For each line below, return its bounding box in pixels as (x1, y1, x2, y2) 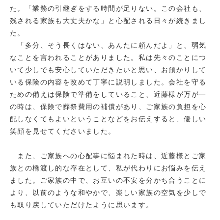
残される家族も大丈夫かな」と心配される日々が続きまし (10, 17, 207, 25)
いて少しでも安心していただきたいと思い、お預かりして (10, 66, 207, 74)
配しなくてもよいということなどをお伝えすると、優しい (10, 115, 207, 123)
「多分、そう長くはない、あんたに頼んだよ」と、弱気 (10, 41, 207, 49)
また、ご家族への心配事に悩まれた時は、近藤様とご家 (10, 152, 207, 160)
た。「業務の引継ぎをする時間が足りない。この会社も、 (10, 4, 207, 12)
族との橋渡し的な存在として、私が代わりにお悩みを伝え (10, 164, 207, 172)
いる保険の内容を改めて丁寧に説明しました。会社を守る (10, 78, 207, 86)
